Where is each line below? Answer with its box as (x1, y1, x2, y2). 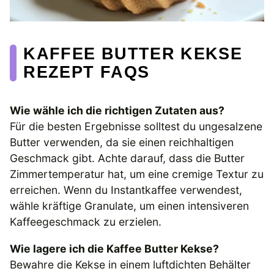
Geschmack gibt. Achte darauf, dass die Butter (10, 152, 245, 165)
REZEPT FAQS (23, 62, 150, 82)
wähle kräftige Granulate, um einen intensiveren (10, 199, 249, 213)
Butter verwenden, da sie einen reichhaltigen (10, 136, 234, 149)
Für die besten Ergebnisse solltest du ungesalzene (10, 120, 262, 133)
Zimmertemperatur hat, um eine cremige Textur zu (10, 168, 264, 181)
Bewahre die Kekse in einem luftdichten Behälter (10, 257, 251, 271)
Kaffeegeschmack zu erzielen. (10, 215, 161, 229)
